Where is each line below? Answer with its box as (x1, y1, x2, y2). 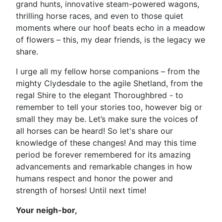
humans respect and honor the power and (16, 173, 173, 183)
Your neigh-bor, (16, 205, 77, 215)
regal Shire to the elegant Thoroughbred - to (16, 90, 183, 100)
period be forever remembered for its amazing (16, 150, 191, 160)
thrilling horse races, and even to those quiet (16, 11, 183, 21)
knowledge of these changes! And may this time (16, 138, 196, 148)
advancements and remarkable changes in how (16, 162, 192, 171)
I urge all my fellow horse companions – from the (16, 66, 200, 76)
